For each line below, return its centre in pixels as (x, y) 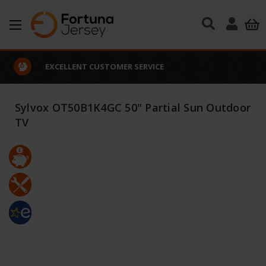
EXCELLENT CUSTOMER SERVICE (104, 66)
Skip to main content (133, 41)
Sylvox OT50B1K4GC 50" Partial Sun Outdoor (133, 107)
